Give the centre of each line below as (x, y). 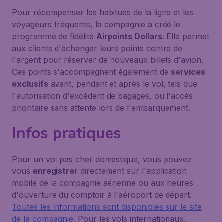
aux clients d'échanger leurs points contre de (97, 48)
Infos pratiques (67, 133)
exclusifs (30, 84)
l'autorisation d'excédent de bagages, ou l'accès (102, 96)
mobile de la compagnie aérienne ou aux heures (103, 183)
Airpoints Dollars (129, 36)
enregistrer (55, 171)
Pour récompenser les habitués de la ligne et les (103, 12)
